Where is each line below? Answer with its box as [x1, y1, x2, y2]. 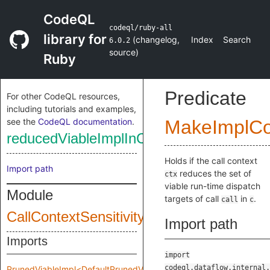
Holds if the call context [165, 155, 257, 166]
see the [7, 116, 38, 127]
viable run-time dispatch [165, 181, 260, 191]
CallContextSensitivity [7, 209, 145, 225]
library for [43, 31, 107, 47]
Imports [7, 234, 48, 248]
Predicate [165, 87, 246, 109]
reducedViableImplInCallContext [7, 130, 210, 146]
